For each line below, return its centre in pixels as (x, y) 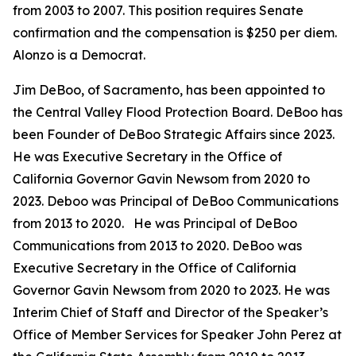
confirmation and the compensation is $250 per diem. (175, 33)
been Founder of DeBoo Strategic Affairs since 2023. (174, 134)
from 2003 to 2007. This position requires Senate (158, 10)
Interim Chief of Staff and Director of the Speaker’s (170, 312)
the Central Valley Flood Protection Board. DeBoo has (178, 112)
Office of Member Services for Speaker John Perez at (177, 335)
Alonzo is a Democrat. (79, 55)
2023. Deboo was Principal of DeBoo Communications (176, 201)
